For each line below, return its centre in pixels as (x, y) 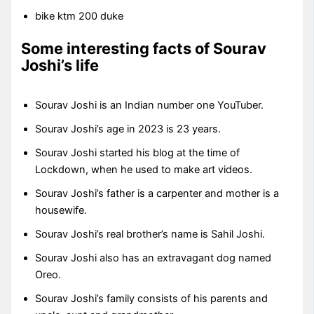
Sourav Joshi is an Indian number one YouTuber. (150, 105)
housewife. (61, 210)
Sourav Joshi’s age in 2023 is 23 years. (128, 129)
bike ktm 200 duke (80, 16)
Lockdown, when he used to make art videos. (144, 169)
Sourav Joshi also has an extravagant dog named (153, 258)
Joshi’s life (60, 65)
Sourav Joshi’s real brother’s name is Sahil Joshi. (150, 234)
